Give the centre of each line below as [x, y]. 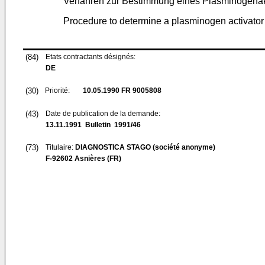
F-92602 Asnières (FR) [83, 159]
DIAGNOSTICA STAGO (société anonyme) [145, 147]
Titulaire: [60, 147]
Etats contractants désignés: [91, 57]
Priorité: [57, 91]
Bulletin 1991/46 [111, 125]
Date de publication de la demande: [103, 114]
